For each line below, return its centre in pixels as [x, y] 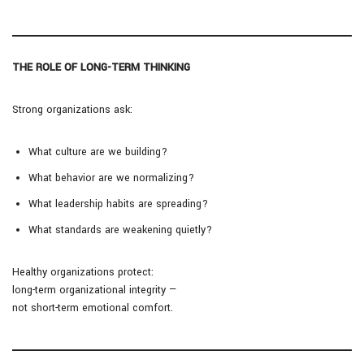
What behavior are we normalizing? [111, 178]
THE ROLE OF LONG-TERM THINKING [101, 68]
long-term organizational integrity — [95, 290]
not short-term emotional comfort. [93, 308]
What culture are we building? [98, 152]
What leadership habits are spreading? [118, 204]
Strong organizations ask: [72, 110]
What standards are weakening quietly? [120, 230]
